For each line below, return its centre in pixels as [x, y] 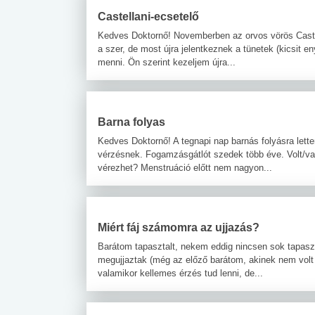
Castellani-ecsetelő [148, 16]
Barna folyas [131, 122]
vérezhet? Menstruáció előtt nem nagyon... [185, 167]
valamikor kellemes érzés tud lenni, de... [180, 273]
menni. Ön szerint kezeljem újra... [167, 62]
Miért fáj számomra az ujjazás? [179, 227]
